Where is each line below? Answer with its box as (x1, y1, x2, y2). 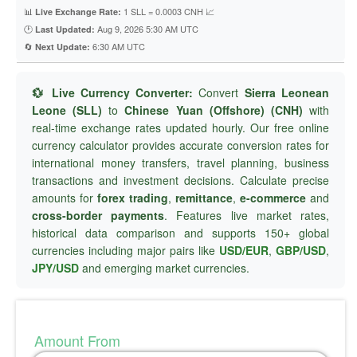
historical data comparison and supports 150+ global (32, 225, 329, 241)
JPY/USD (32, 260, 79, 276)
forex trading (97, 190, 168, 206)
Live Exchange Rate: (35, 6, 121, 18)
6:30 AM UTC (90, 40, 145, 53)
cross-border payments (32, 207, 165, 223)
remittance (175, 190, 233, 206)
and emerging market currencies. (79, 260, 249, 276)
